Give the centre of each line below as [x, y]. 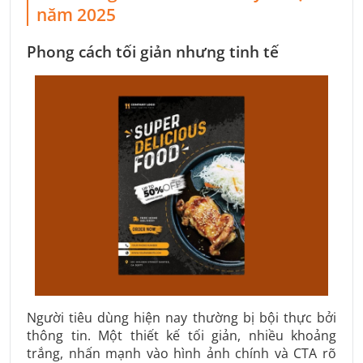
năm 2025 [76, 15]
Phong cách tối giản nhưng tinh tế [153, 51]
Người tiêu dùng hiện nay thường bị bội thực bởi [181, 317]
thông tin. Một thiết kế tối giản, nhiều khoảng [181, 335]
